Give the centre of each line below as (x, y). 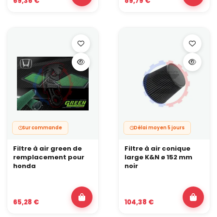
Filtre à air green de (47, 148)
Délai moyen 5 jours (159, 127)
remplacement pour (49, 157)
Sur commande (42, 127)
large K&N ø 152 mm (158, 157)
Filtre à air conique (157, 148)
